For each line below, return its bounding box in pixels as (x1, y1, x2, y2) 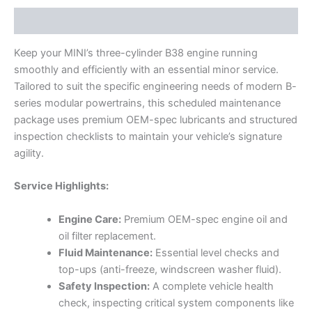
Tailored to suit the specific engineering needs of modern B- (14, 79, 297, 93)
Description (14, 14, 72, 27)
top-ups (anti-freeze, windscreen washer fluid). (58, 263, 281, 276)
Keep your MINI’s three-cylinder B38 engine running (14, 46, 258, 59)
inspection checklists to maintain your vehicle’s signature (14, 130, 282, 143)
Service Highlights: (14, 180, 109, 193)
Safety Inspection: (58, 279, 150, 292)
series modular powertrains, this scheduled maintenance (14, 96, 281, 109)
